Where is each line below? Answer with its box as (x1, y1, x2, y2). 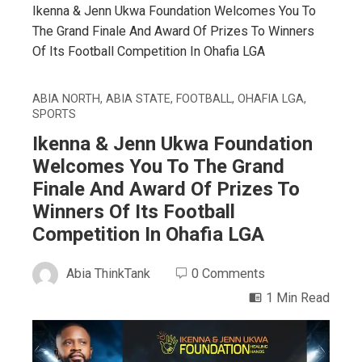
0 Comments (192, 266, 265, 282)
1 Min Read (266, 290, 330, 305)
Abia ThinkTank (66, 266, 150, 282)
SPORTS (32, 107, 76, 121)
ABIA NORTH (32, 92, 100, 106)
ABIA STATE (106, 92, 170, 106)
